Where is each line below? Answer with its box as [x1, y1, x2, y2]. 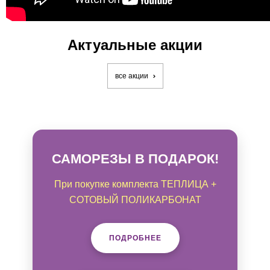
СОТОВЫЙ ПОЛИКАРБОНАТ [69, 195, 201, 206]
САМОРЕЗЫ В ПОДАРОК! [51, 151, 219, 167]
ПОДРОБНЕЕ [108, 234, 162, 243]
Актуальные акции [67, 37, 202, 54]
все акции [115, 72, 150, 81]
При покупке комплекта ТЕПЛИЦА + [54, 179, 216, 190]
